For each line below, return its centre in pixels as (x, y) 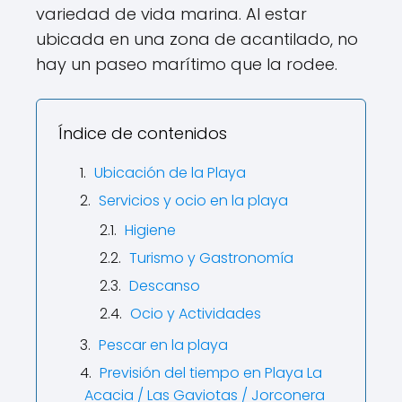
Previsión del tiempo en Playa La (211, 372)
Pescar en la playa (163, 345)
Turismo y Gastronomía (211, 258)
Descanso (165, 285)
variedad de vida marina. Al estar (171, 13)
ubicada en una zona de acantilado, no (197, 39)
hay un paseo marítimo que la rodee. (187, 64)
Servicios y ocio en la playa (193, 200)
